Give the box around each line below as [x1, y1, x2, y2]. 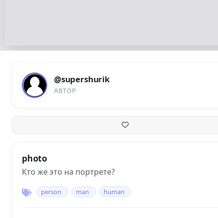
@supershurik [54, 73, 109, 85]
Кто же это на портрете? [22, 166, 115, 178]
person [41, 187, 61, 197]
